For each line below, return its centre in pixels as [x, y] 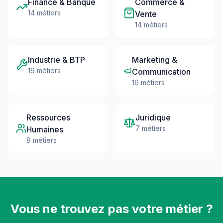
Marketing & [155, 60]
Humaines [45, 129]
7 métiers [151, 128]
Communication [162, 72]
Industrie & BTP [56, 60]
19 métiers [44, 70]
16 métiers [149, 82]
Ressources [49, 117]
